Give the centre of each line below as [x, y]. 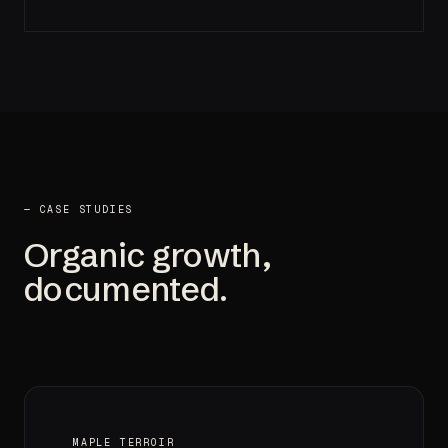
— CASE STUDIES [79, 209]
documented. [126, 288]
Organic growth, [147, 254]
